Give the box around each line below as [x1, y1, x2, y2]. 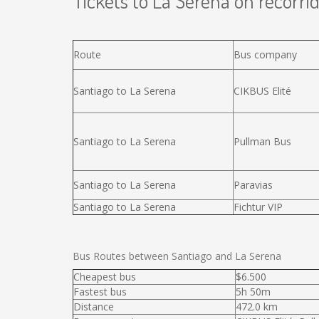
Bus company [234, 48, 297, 61]
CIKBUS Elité [234, 84, 291, 98]
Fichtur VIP [234, 200, 283, 214]
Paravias [234, 178, 273, 192]
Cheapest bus [73, 270, 136, 283]
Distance [73, 300, 114, 313]
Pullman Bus [234, 135, 291, 148]
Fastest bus [73, 285, 127, 298]
